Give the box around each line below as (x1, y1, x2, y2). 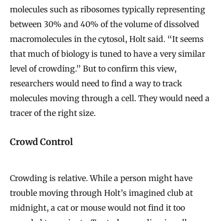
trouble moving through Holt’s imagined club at (10, 188, 193, 198)
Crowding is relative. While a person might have (10, 173, 192, 184)
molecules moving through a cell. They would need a (10, 93, 210, 103)
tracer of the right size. (10, 108, 96, 118)
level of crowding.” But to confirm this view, (10, 63, 177, 74)
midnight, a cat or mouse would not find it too (10, 203, 185, 213)
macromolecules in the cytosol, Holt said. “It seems (10, 34, 204, 44)
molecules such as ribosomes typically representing (10, 4, 205, 14)
